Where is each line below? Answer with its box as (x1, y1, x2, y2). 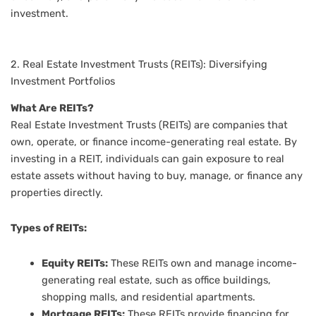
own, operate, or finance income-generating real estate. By (11, 135, 297, 149)
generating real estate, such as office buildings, (41, 273, 271, 286)
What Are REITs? (11, 102, 94, 115)
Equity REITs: (41, 256, 108, 269)
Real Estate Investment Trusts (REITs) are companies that (11, 119, 288, 132)
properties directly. (11, 186, 103, 200)
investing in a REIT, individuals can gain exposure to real (11, 152, 284, 166)
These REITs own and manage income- (107, 256, 297, 269)
